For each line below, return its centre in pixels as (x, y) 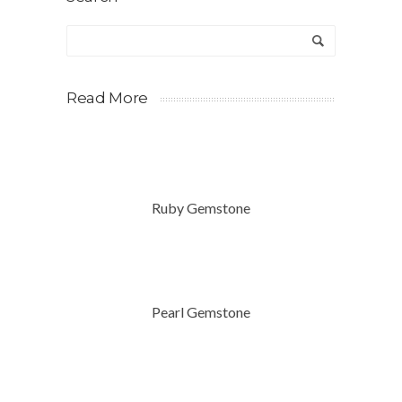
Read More (107, 98)
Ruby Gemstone (201, 208)
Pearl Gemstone (201, 312)
